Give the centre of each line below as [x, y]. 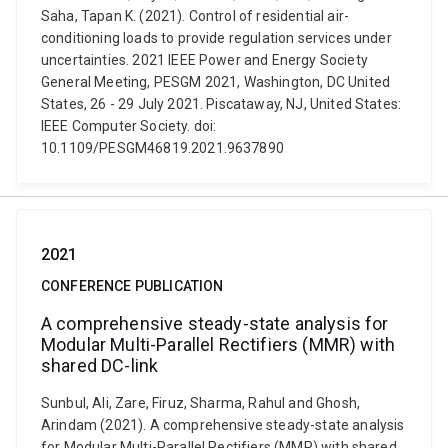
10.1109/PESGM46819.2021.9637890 [162, 148]
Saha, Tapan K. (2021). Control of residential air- [195, 16]
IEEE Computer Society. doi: [129, 126]
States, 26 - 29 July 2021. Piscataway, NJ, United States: [221, 104]
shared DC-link [100, 365]
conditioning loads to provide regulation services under [216, 38]
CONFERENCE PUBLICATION [132, 286]
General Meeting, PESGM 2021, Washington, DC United [216, 82]
